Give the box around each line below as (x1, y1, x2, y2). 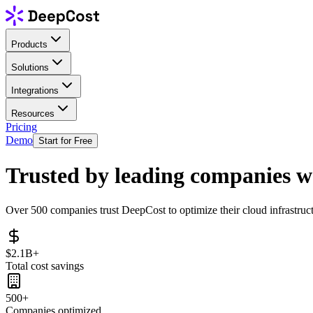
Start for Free (38, 135, 92, 146)
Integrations (11, 85, 59, 96)
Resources (11, 108, 54, 119)
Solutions (11, 61, 49, 73)
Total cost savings (6, 259, 84, 272)
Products (11, 38, 48, 50)
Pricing (6, 120, 37, 133)
